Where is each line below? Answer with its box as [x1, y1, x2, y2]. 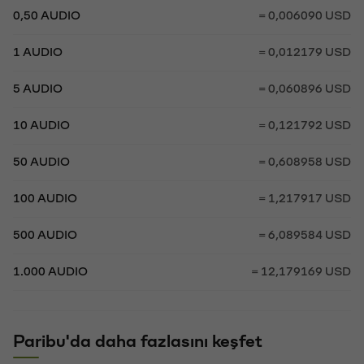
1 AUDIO [13, 45, 63, 57]
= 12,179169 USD [251, 264, 351, 276]
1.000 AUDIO [13, 264, 88, 276]
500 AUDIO [13, 227, 77, 240]
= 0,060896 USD [258, 81, 351, 93]
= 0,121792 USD [258, 118, 351, 130]
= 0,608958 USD [258, 154, 351, 167]
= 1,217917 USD [258, 191, 351, 203]
